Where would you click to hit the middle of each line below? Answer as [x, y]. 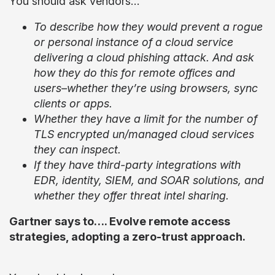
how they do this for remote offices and [134, 73]
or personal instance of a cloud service [134, 42]
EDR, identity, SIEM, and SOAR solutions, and [149, 180]
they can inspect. [77, 149]
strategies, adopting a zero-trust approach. [127, 237]
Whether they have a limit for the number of [145, 119]
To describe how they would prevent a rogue [148, 27]
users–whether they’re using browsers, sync [146, 88]
